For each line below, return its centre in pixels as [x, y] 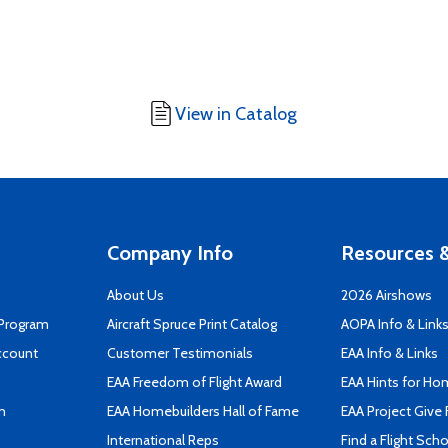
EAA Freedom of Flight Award [194, 382]
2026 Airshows [386, 295]
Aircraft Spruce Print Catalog [192, 324]
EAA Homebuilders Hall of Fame [203, 411]
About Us [135, 295]
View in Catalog [236, 114]
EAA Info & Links [389, 353]
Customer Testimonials [180, 353]
